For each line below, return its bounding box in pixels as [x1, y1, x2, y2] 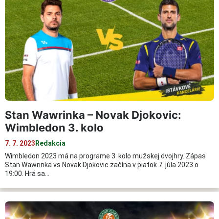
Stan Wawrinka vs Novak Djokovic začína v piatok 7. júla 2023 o [5, 160, 198, 169]
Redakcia [35, 139, 66, 147]
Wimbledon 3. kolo [5, 121, 104, 134]
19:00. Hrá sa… [5, 169, 49, 177]
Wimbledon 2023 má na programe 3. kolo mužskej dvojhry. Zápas [5, 152, 206, 160]
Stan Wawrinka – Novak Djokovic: [5, 108, 181, 121]
